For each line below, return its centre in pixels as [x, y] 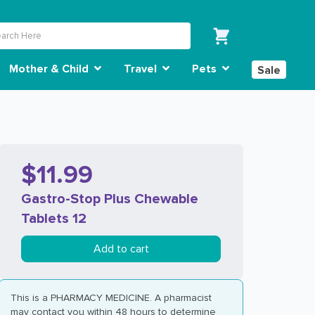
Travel [142, 69]
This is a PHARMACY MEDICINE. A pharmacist [111, 298]
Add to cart [121, 249]
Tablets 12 [54, 219]
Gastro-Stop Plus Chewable [110, 199]
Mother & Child [50, 69]
